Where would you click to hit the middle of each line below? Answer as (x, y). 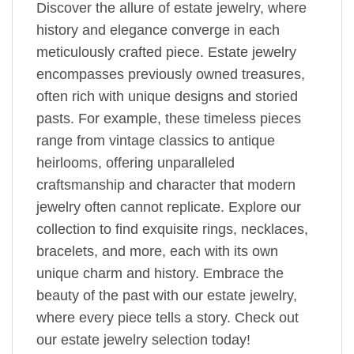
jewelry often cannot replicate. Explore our (169, 207)
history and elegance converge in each (158, 30)
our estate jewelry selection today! (143, 339)
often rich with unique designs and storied (167, 96)
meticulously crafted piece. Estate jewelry (166, 52)
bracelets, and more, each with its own (157, 251)
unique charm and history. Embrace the (160, 273)
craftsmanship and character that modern (166, 185)
